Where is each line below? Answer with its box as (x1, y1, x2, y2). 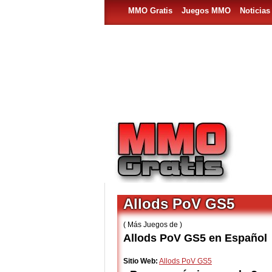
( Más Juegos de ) (123, 220, 182, 229)
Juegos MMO (181, 6, 231, 15)
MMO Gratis (127, 6, 172, 15)
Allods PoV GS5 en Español (123, 232, 267, 244)
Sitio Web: (123, 257, 158, 265)
